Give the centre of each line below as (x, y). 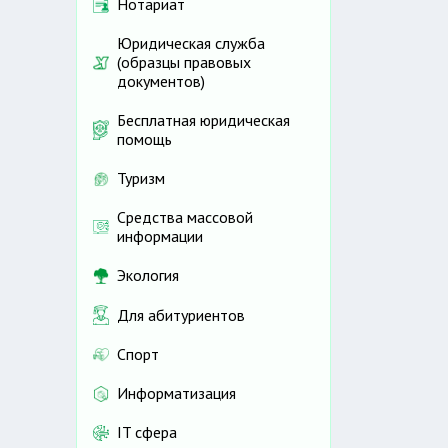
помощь (144, 139)
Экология (148, 275)
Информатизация (176, 393)
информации (160, 236)
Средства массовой (185, 217)
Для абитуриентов (181, 314)
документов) (161, 81)
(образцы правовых (184, 62)
